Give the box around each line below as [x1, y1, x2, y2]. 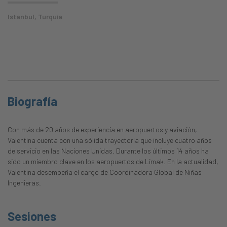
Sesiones [8, 209, 56, 224]
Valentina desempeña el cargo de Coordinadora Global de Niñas [8, 168, 202, 177]
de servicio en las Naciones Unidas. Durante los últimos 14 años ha [8, 146, 209, 156]
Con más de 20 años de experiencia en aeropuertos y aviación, [8, 125, 197, 134]
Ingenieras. [8, 178, 41, 187]
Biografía [8, 94, 57, 109]
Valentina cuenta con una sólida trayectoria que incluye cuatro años [8, 136, 212, 145]
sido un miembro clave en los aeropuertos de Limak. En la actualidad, [8, 157, 218, 166]
